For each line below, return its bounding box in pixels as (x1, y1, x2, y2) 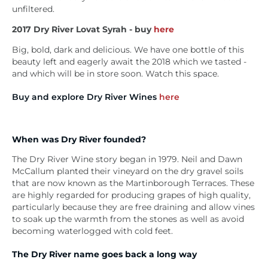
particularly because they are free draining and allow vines (12, 202, 255, 212)
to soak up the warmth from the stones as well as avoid (12, 214, 244, 224)
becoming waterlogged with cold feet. (12, 226, 173, 236)
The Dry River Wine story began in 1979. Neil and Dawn (12, 154, 242, 165)
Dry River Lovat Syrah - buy (33, 24, 154, 34)
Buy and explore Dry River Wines (12, 92, 159, 102)
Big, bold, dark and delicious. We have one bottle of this (12, 44, 244, 54)
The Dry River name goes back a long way (12, 249, 197, 259)
